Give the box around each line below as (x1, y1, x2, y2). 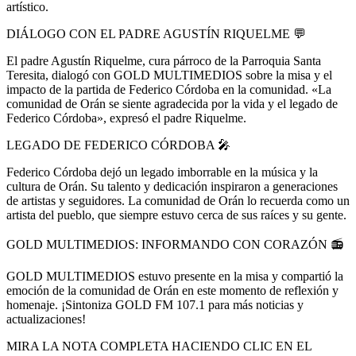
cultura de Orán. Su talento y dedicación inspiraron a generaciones (6, 179, 338, 193)
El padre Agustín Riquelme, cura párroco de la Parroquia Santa (6, 53, 321, 68)
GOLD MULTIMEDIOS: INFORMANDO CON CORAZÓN (6, 237, 331, 251)
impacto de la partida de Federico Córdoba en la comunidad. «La (6, 82, 331, 96)
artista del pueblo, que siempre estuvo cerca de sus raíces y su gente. (6, 207, 346, 222)
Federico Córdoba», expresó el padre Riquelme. (6, 110, 246, 125)
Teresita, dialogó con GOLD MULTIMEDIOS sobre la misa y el (6, 68, 332, 82)
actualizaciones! (6, 311, 86, 326)
